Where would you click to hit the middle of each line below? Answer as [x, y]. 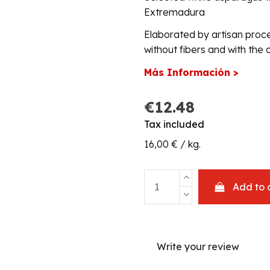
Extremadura [174, 12]
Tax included [174, 124]
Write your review [198, 246]
